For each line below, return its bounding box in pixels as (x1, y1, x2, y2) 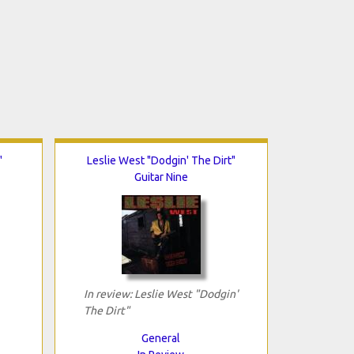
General (141, 331, 180, 345)
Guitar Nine (134, 170, 188, 183)
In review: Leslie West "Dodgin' (83, 287, 238, 300)
